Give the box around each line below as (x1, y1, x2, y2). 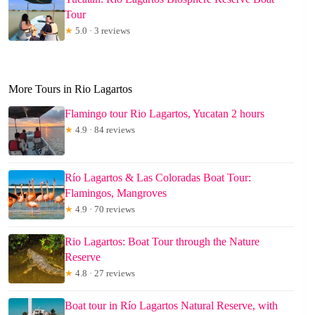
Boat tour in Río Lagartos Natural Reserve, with (65, 299, 278, 311)
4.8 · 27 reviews (73, 267, 135, 278)
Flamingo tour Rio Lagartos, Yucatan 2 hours (65, 107, 264, 120)
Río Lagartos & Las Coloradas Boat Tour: (65, 171, 251, 184)
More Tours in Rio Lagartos (8, 83, 132, 96)
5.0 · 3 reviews (73, 25, 130, 37)
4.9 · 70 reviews (73, 203, 135, 214)
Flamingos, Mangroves (65, 186, 167, 199)
